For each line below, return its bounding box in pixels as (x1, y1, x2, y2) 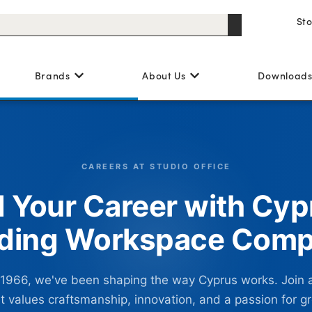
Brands (34, 68, 70, 82)
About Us (142, 68, 186, 82)
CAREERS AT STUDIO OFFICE (81, 162, 231, 171)
